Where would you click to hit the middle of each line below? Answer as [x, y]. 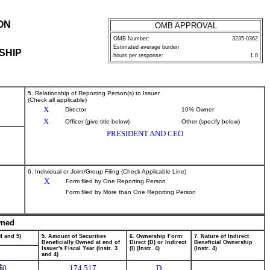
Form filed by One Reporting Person [116, 181]
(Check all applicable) [57, 100]
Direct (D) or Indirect [158, 242]
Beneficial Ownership [223, 242]
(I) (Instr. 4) [145, 248]
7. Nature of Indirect [221, 236]
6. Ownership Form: [157, 236]
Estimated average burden [146, 47]
